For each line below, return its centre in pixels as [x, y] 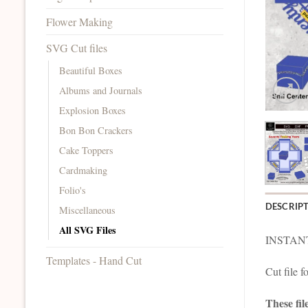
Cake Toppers [86, 150]
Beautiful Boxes [91, 70]
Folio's [73, 190]
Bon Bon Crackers [96, 130]
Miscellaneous [87, 210]
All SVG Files [88, 230]
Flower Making [79, 21]
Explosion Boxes [92, 110]
